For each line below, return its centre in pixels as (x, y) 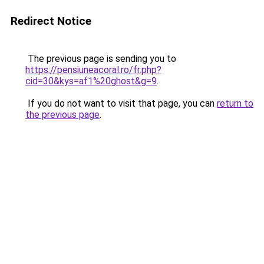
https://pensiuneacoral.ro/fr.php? (93, 70)
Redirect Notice (51, 21)
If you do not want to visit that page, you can (121, 103)
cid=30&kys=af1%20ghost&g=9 (91, 81)
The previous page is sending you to (101, 59)
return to (235, 103)
